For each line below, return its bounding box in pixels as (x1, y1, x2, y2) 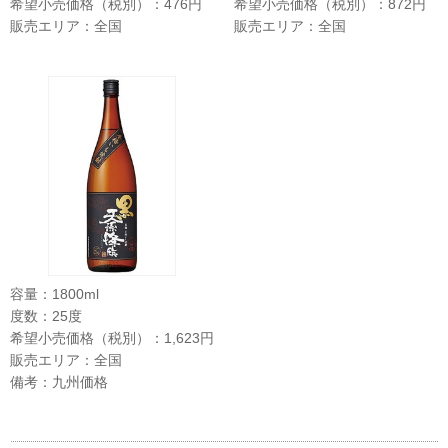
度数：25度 (10, 307, 82, 324)
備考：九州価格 (10, 373, 108, 390)
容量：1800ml (10, 285, 99, 302)
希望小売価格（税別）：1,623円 (10, 329, 214, 346)
